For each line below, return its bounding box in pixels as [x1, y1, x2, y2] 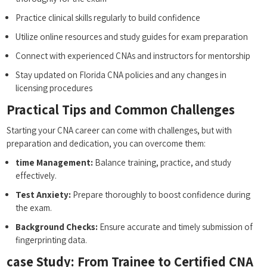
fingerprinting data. [15, 234, 88, 246]
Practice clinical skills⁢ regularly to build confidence [15, 12, 201, 24]
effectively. [15, 170, 57, 182]
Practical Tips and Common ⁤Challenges [7, 101, 235, 119]
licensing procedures [15, 82, 93, 94]
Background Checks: [15, 221, 98, 233]
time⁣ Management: [15, 157, 94, 169]
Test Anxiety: [15, 189, 72, 201]
